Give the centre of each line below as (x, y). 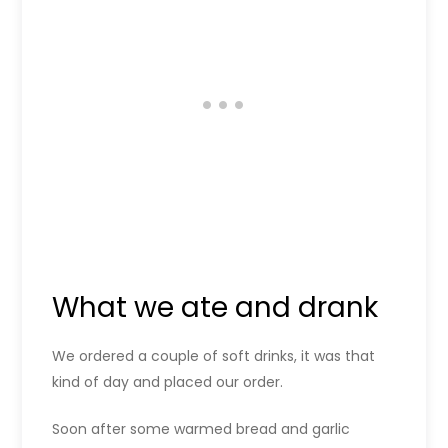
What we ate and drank (215, 307)
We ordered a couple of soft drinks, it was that (214, 355)
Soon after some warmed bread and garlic (201, 428)
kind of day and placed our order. (168, 381)
